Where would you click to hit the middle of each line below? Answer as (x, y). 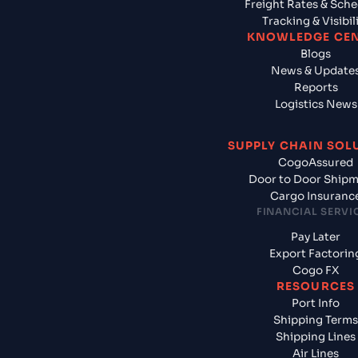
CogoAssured (316, 163)
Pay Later (316, 237)
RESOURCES (316, 287)
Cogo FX (316, 271)
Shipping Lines (316, 337)
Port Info (316, 304)
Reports (316, 88)
